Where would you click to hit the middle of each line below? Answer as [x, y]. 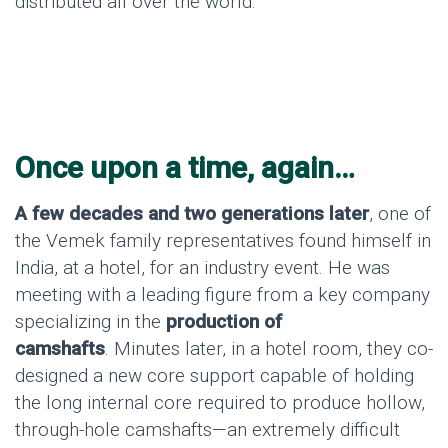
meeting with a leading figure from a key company [222, 295]
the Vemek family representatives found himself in [223, 241]
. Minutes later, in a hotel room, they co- [269, 349]
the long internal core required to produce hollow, [220, 403]
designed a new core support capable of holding [214, 376]
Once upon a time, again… [185, 168]
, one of [400, 214]
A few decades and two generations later [192, 214]
